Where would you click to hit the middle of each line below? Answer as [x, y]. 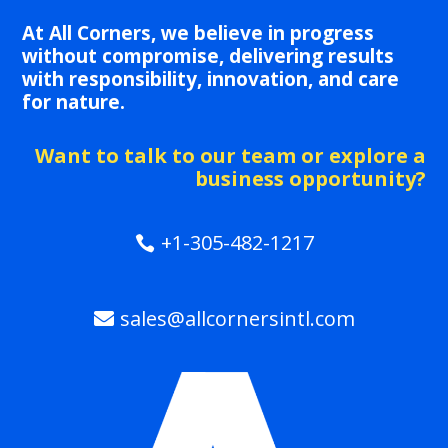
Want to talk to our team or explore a [230, 155]
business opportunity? [310, 178]
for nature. [74, 101]
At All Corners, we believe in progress [198, 32]
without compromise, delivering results [208, 55]
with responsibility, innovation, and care [211, 78]
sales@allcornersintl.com [237, 318]
